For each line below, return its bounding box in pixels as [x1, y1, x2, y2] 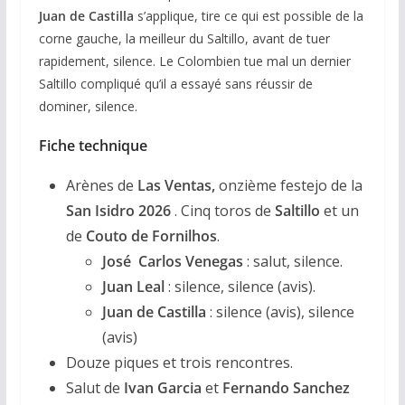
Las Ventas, [133, 174, 219, 195]
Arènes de [65, 174, 134, 195]
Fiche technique [38, 135, 147, 155]
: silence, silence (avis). [164, 276, 316, 297]
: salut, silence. [242, 250, 343, 271]
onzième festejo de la [218, 174, 363, 195]
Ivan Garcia [123, 377, 205, 398]
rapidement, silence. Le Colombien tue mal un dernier [38, 52, 351, 70]
